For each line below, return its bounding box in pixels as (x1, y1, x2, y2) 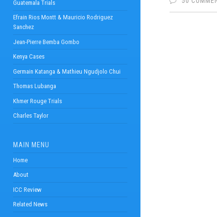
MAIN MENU (13, 141, 49, 149)
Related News (13, 201, 47, 208)
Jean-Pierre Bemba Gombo (13, 38, 79, 46)
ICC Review (13, 186, 42, 193)
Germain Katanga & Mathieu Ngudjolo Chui (13, 67, 121, 75)
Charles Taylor (13, 111, 48, 119)
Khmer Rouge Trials (13, 97, 62, 105)
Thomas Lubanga (13, 82, 56, 90)
